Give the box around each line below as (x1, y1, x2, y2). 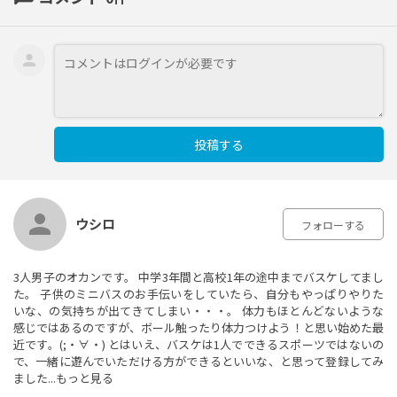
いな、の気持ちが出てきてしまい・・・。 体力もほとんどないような (13, 302, 384, 320)
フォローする (301, 217, 365, 233)
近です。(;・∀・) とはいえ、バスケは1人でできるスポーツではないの (13, 336, 384, 354)
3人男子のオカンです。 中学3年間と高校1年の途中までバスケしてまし (13, 269, 384, 286)
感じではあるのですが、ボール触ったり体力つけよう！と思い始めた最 (13, 319, 384, 337)
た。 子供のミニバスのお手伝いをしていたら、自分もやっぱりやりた (13, 285, 384, 303)
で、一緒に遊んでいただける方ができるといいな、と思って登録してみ (13, 353, 384, 370)
